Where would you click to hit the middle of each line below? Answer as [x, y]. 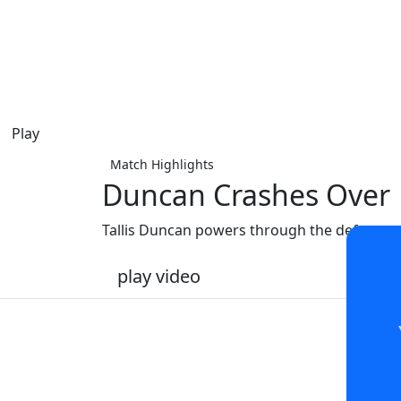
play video [159, 277]
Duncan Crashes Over [246, 195]
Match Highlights [162, 165]
